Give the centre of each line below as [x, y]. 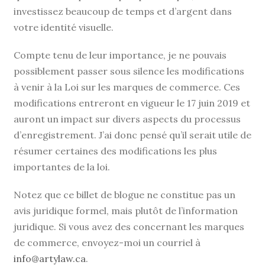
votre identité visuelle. [64, 27]
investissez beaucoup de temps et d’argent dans [123, 11]
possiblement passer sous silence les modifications [129, 71]
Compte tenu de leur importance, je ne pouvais [120, 55]
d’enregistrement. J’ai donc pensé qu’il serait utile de [132, 135]
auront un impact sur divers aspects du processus [127, 119]
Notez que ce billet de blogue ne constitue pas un [125, 194]
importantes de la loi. [62, 167]
